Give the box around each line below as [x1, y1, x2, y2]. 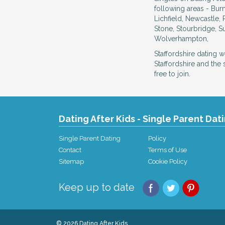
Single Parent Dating [59, 135, 121, 142]
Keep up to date [59, 181, 135, 193]
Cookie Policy [148, 158, 188, 165]
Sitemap [59, 158, 84, 165]
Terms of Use [148, 146, 187, 154]
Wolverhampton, [154, 35, 208, 43]
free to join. [154, 70, 190, 78]
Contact [59, 146, 81, 154]
